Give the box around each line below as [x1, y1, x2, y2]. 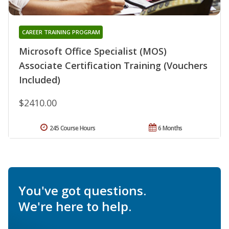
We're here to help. [18, 197, 131, 215]
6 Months [158, 123, 182, 132]
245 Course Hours [49, 123, 96, 132]
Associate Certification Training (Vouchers [19, 59, 208, 72]
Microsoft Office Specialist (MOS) [19, 44, 167, 57]
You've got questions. [18, 181, 146, 199]
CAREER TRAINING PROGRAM [21, 28, 100, 36]
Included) [19, 73, 60, 86]
